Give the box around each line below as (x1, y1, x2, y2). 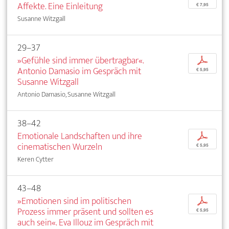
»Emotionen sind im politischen (17, 193, 131, 210)
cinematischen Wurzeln (17, 139, 102, 155)
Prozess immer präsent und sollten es (17, 204, 153, 220)
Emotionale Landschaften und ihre (17, 128, 142, 145)
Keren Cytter (17, 153, 54, 166)
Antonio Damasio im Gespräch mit (17, 63, 141, 80)
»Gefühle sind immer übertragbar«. (17, 53, 144, 69)
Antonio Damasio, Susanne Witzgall (17, 88, 116, 101)
